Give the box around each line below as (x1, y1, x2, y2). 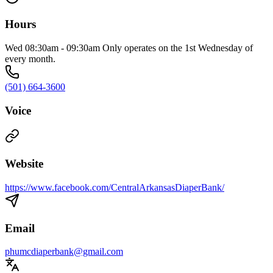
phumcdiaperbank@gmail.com (5, 246, 123, 257)
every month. (5, 54, 55, 64)
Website (5, 157, 43, 171)
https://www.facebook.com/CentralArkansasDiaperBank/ (5, 182, 224, 193)
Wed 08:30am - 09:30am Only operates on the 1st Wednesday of (5, 43, 253, 53)
